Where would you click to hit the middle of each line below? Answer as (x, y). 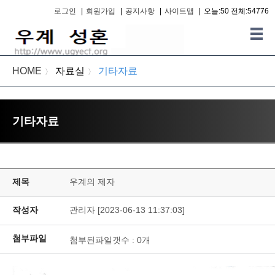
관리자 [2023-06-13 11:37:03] (127, 210)
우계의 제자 (92, 182)
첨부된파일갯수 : (103, 240)
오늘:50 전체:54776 (236, 11)
